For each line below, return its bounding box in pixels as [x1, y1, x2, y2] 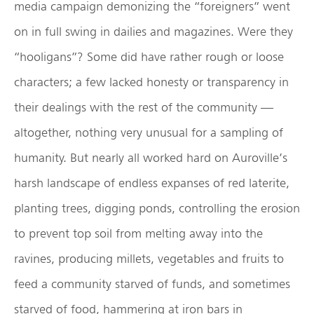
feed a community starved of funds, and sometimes [14, 276, 290, 292]
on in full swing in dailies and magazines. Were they [14, 24, 293, 39]
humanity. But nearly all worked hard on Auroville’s [14, 150, 287, 165]
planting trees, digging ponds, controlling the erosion [14, 200, 300, 216]
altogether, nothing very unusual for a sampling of [14, 125, 283, 140]
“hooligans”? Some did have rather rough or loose [14, 49, 284, 64]
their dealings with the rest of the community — [14, 100, 273, 115]
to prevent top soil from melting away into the [14, 226, 263, 241]
